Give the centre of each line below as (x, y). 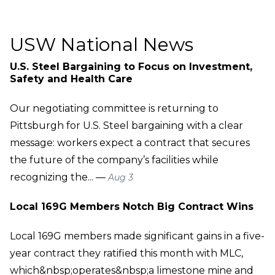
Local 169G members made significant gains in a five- (137, 236)
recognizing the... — (59, 177)
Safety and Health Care (71, 79)
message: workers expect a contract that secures (130, 142)
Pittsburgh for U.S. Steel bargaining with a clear (126, 125)
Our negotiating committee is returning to (114, 108)
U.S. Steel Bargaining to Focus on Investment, (131, 66)
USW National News (102, 44)
